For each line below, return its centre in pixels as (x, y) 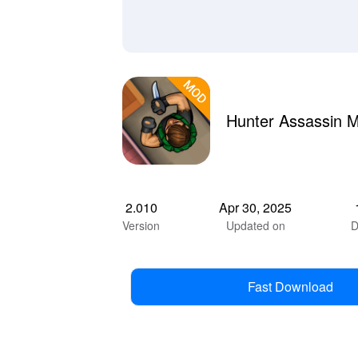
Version (141, 225)
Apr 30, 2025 (255, 207)
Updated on (255, 225)
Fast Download (290, 286)
